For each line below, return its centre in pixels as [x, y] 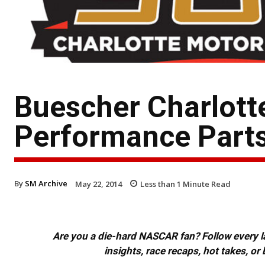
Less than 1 [161, 184]
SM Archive [46, 183]
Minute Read [206, 184]
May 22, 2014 [98, 184]
